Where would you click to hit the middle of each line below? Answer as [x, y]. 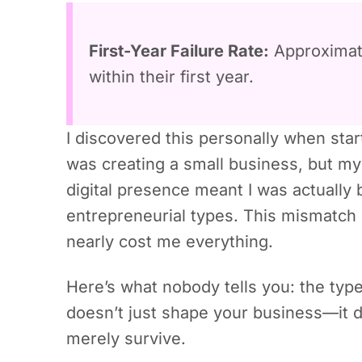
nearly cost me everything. [170, 242]
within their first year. [171, 77]
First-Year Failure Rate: [179, 51]
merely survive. [126, 339]
